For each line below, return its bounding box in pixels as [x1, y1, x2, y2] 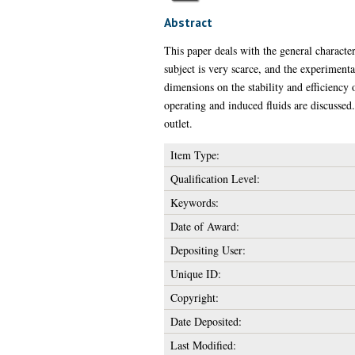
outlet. [163, 115, 193, 131]
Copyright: [170, 289, 219, 305]
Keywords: [170, 194, 219, 210]
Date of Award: [170, 218, 239, 234]
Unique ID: [170, 265, 221, 281]
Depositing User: [170, 242, 246, 258]
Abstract [163, 13, 212, 30]
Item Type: [170, 147, 219, 162]
